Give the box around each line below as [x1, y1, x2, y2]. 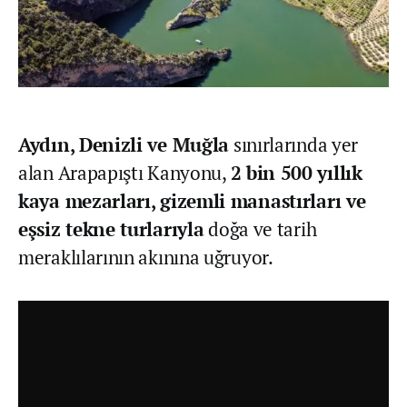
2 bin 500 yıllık [230, 160, 362, 186]
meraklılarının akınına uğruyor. [18, 244, 273, 271]
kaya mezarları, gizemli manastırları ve [18, 188, 366, 214]
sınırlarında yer [229, 132, 359, 158]
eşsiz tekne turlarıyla [18, 216, 204, 243]
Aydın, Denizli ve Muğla [18, 132, 230, 158]
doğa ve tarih [203, 216, 317, 243]
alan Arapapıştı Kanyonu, [18, 160, 231, 186]
